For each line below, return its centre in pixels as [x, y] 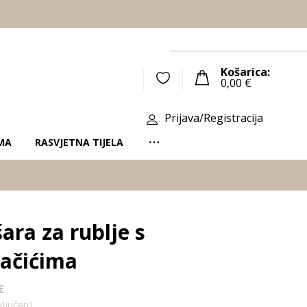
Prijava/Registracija [214, 118]
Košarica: [246, 72]
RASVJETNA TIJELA [79, 142]
